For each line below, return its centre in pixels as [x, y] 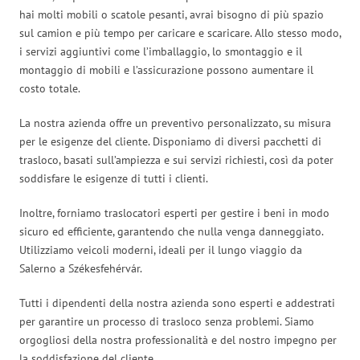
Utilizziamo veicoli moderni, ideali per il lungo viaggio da [161, 250]
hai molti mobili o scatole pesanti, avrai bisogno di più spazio [172, 14]
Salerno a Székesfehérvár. [81, 268]
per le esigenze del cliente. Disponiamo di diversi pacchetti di [170, 141]
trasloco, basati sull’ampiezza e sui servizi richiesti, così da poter [176, 160]
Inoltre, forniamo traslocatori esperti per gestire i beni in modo [174, 213]
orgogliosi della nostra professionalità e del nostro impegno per [178, 340]
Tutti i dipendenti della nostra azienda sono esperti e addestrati [177, 303]
